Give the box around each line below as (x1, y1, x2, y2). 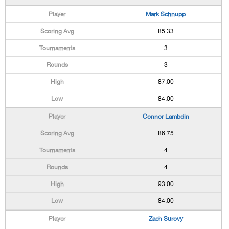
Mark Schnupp (146, 11, 186, 18)
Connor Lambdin (142, 113, 189, 120)
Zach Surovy (148, 215, 183, 222)
